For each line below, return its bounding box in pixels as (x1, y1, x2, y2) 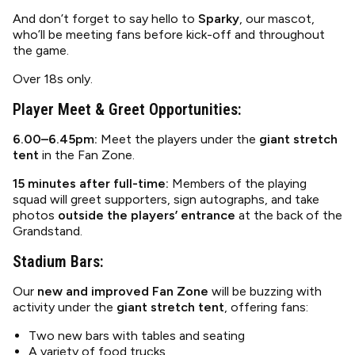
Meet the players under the (97, 132, 259, 147)
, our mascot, (239, 11, 315, 26)
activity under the (13, 300, 116, 315)
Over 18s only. (13, 71, 93, 86)
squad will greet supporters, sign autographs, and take (13, 192, 319, 207)
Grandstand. (13, 223, 82, 239)
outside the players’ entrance (58, 208, 235, 223)
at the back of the (235, 208, 342, 223)
